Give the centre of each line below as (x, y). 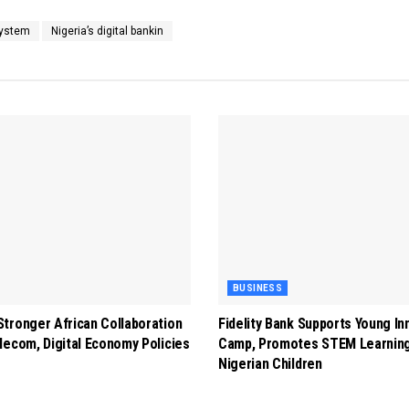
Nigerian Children (270, 363)
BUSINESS (258, 288)
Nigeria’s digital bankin (107, 31)
